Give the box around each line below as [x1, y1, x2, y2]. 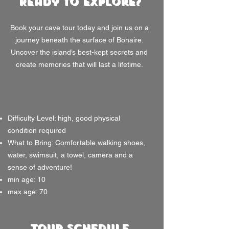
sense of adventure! [8, 163, 72, 171]
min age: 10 [8, 175, 45, 184]
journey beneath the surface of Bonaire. [15, 36, 144, 44]
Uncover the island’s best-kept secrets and [11, 48, 148, 56]
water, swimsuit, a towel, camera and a [8, 151, 133, 159]
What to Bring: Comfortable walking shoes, [8, 139, 145, 147]
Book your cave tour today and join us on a [10, 24, 149, 32]
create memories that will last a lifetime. [15, 60, 143, 68]
